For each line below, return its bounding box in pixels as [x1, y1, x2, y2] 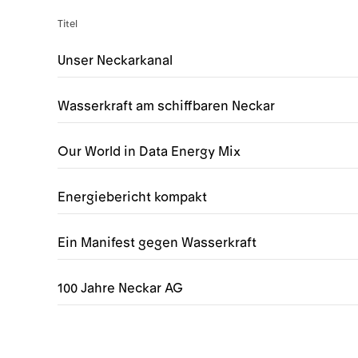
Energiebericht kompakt [58, 191, 207, 204]
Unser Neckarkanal [58, 54, 173, 67]
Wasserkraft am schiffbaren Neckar [58, 100, 275, 113]
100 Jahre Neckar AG [58, 282, 183, 295]
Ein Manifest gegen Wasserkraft [58, 237, 257, 249]
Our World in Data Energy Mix [58, 145, 241, 158]
